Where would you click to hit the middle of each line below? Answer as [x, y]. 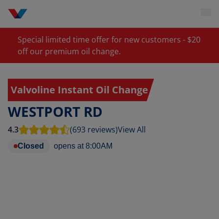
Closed [31, 146]
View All [132, 130]
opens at [69, 146]
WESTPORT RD [55, 111]
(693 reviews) [94, 130]
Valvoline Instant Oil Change [79, 90]
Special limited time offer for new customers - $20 [109, 40]
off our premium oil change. [69, 51]
